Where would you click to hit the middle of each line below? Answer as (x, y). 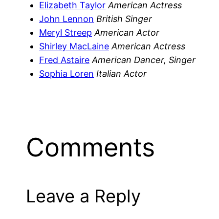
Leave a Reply (84, 196)
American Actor (127, 32)
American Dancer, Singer (144, 60)
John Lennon (66, 19)
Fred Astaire (64, 60)
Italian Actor (121, 73)
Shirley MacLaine (74, 46)
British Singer (124, 19)
